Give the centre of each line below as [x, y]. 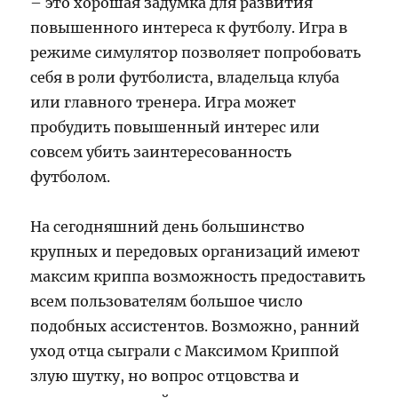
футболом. [71, 176]
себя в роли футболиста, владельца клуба [185, 77]
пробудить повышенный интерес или [175, 127]
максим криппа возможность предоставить [198, 276]
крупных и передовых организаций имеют [195, 251]
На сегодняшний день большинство [168, 226]
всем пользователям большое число [167, 301]
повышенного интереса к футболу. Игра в [189, 27]
